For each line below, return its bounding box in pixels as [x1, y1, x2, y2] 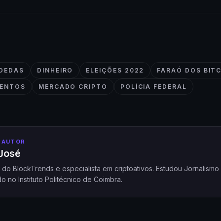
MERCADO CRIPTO [38, 82, 108, 90]
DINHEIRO [37, 66, 74, 74]
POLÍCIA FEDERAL [120, 82, 187, 90]
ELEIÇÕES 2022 [86, 66, 145, 74]
